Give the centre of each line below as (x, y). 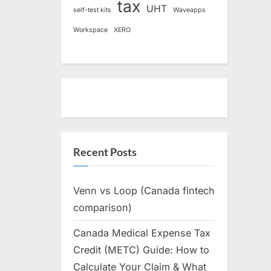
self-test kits (92, 10)
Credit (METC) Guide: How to (141, 250)
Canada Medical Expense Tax (142, 233)
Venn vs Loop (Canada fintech (144, 191)
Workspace (90, 30)
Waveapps (189, 10)
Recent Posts (105, 152)
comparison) (103, 208)
